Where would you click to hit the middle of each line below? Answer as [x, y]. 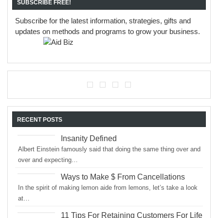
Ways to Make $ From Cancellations [123, 177]
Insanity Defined [89, 138]
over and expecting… [48, 160]
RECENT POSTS [40, 119]
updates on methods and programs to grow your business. [108, 32]
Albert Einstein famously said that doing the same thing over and [109, 149]
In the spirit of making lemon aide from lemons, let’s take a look [108, 187]
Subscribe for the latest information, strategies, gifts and [103, 21]
